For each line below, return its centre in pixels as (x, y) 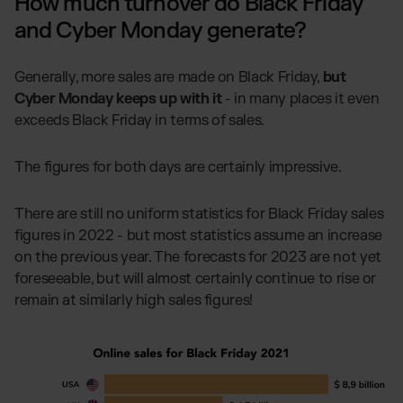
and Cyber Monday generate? (161, 31)
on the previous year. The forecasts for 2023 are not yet (198, 257)
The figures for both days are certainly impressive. (180, 167)
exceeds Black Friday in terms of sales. (139, 120)
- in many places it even (300, 99)
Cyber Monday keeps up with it (118, 99)
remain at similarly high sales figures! (134, 300)
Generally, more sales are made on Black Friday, (169, 77)
